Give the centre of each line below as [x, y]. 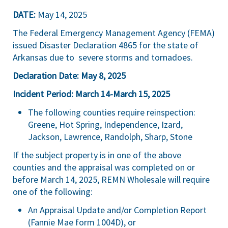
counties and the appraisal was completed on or [104, 167]
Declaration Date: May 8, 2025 [69, 76]
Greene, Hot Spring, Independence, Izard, [105, 124]
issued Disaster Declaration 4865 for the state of [106, 45]
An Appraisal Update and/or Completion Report [117, 210]
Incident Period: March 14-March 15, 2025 [91, 94]
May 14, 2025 [61, 15]
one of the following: [53, 192]
